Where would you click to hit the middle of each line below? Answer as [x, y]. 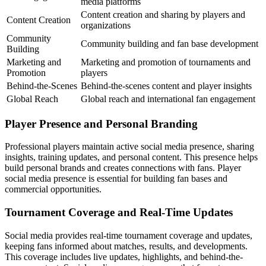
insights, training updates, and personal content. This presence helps [131, 157]
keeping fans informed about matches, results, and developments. [126, 246]
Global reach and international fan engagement [168, 99]
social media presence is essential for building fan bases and [116, 179]
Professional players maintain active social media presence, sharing [129, 147]
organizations [106, 25]
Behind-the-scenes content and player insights [166, 85]
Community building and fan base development [170, 43]
